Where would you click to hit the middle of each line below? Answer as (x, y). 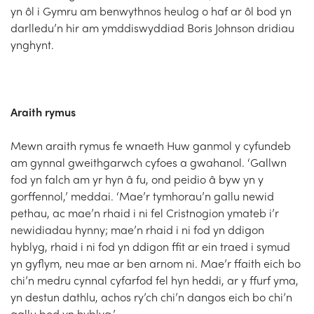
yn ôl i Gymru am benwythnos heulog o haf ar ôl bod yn (151, 11)
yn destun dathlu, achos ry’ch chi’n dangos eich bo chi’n (151, 296)
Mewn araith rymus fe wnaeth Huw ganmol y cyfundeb (151, 145)
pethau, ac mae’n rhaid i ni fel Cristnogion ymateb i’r (145, 212)
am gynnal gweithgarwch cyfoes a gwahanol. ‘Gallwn (149, 162)
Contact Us (54, 79)
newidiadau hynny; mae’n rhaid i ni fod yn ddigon (137, 229)
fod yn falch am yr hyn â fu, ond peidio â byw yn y (137, 179)
